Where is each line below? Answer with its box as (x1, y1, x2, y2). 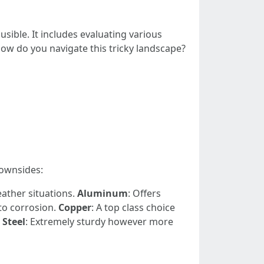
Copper (58, 201, 91, 214)
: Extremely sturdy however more (25, 215, 173, 228)
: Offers (128, 187, 161, 200)
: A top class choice (91, 201, 175, 214)
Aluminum (77, 187, 128, 200)
